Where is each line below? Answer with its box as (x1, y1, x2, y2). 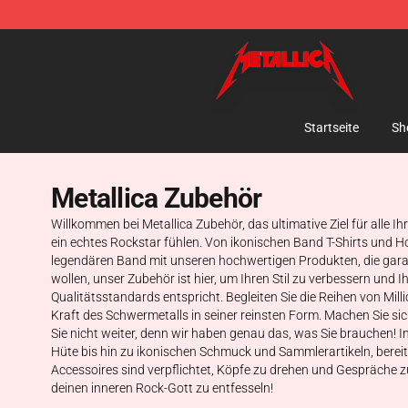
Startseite (304, 120, 359, 135)
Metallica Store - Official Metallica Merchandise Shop (57, 34, 397, 51)
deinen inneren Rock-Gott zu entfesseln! (51, 381, 273, 395)
